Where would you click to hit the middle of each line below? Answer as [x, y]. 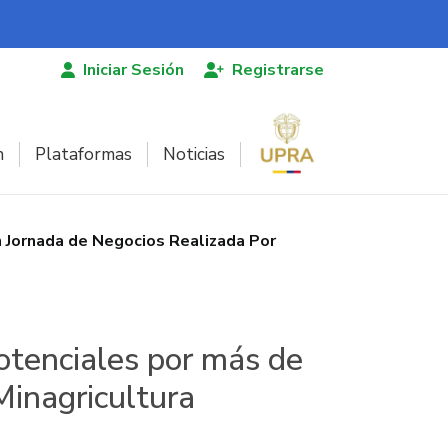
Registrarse [278, 70]
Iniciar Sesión [133, 70]
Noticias [194, 154]
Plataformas [83, 154]
